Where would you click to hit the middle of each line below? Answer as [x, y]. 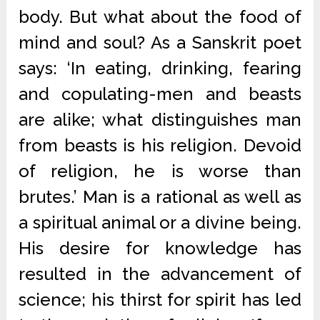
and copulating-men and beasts [160, 94]
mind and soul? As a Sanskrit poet [160, 42]
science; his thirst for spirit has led [160, 300]
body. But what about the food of [160, 17]
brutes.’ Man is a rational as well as [160, 197]
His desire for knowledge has [160, 248]
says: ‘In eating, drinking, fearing [160, 68]
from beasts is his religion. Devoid [160, 145]
